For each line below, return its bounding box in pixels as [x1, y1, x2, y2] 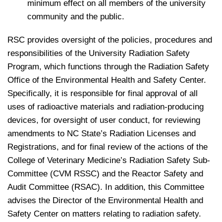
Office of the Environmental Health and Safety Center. [7, 75, 206, 85]
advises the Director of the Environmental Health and [7, 196, 203, 205]
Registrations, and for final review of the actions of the [7, 142, 208, 152]
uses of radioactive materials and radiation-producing [7, 102, 204, 111]
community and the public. [27, 12, 124, 21]
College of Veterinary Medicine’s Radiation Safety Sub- [7, 156, 210, 165]
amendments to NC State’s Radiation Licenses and [7, 129, 196, 138]
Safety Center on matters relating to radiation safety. [7, 209, 201, 219]
